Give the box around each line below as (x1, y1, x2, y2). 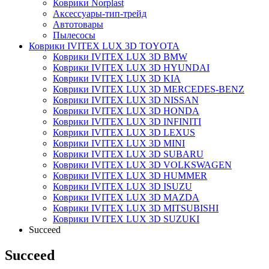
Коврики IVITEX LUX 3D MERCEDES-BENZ (53, 84, 244, 94)
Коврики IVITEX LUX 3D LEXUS (53, 127, 195, 138)
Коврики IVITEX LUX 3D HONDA (53, 106, 199, 116)
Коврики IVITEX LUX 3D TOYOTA (29, 41, 180, 51)
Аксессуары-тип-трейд (53, 8, 147, 19)
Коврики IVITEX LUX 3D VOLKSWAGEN (53, 160, 232, 170)
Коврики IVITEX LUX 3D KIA (53, 73, 181, 83)
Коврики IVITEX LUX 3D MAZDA (53, 192, 199, 202)
